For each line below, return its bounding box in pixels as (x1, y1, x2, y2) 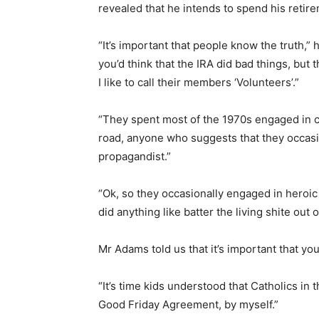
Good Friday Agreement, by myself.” (98, 298, 278, 311)
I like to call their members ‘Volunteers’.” (98, 75, 299, 89)
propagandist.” (98, 150, 171, 163)
